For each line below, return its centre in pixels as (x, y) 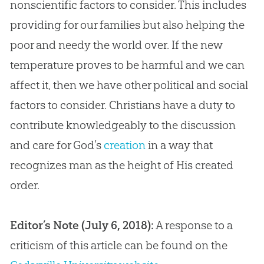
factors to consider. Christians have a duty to (122, 105)
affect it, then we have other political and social (129, 85)
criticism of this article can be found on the (118, 245)
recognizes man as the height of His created (121, 165)
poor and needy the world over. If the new (116, 45)
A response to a (193, 225)
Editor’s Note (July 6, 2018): (82, 225)
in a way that (179, 145)
